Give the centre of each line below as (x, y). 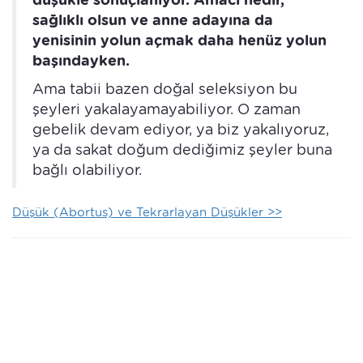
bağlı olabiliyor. (87, 170)
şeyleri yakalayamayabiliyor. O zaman (167, 109)
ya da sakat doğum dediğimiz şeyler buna (182, 150)
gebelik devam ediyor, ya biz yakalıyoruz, (181, 130)
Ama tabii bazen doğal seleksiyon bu (165, 89)
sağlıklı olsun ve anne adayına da (153, 20)
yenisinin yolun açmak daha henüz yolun (179, 41)
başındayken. (81, 61)
